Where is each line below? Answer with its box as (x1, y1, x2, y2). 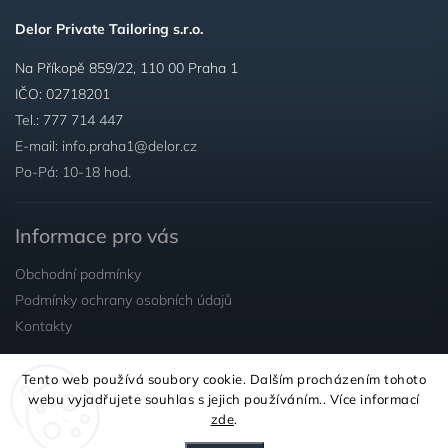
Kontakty (15, 317, 72, 335)
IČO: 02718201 (15, 85, 110, 103)
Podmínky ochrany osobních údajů (15, 291, 232, 309)
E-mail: (15, 137, 62, 155)
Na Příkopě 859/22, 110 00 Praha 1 (15, 59, 238, 77)
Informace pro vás (15, 223, 179, 248)
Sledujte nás (15, 377, 135, 402)
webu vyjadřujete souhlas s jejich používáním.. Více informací (28, 391, 420, 407)
